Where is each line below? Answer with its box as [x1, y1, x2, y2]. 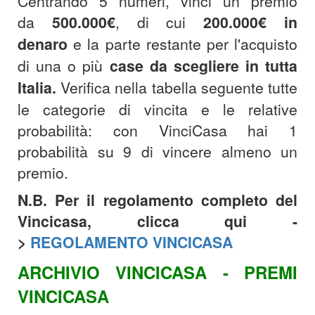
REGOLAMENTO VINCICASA [30, 231, 233, 253]
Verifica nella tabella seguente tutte [60, 77, 298, 98]
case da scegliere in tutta [109, 55, 297, 77]
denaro [18, 33, 74, 55]
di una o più [18, 55, 110, 76]
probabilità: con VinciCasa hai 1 [18, 120, 297, 141]
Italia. [18, 77, 61, 98]
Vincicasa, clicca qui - [18, 210, 297, 232]
